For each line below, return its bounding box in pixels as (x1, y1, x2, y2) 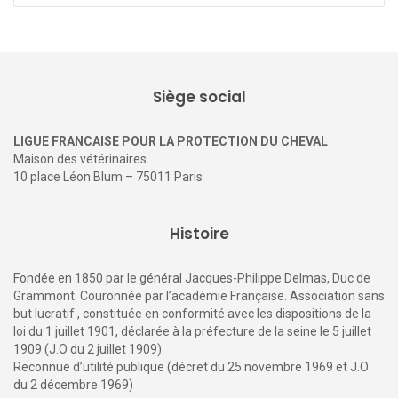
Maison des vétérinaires (13, 151, 147, 166)
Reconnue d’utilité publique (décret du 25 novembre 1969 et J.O (13, 359, 369, 374)
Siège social (152, 85, 246, 107)
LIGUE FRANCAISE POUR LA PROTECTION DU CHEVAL (13, 133, 328, 148)
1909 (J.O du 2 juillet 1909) (13, 341, 162, 356)
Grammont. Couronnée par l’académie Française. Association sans (13, 288, 385, 303)
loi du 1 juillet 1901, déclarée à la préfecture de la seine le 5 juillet (13, 323, 371, 338)
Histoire (169, 222, 229, 244)
